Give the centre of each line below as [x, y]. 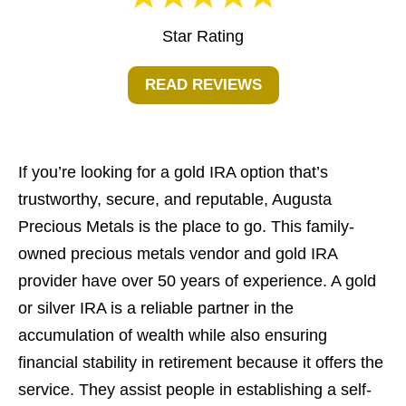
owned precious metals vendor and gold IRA [178, 254]
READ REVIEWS [203, 85]
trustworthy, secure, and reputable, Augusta [175, 200]
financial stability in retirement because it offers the [201, 363]
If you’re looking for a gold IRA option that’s [173, 173]
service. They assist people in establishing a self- [195, 390]
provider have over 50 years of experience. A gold [197, 281]
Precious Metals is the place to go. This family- [186, 227]
